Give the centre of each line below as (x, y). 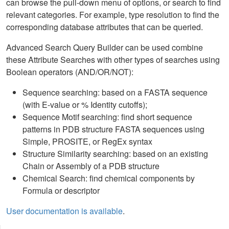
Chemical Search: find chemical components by (109, 178)
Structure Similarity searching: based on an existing (115, 154)
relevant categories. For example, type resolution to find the (113, 15)
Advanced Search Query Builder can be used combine (105, 48)
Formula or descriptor (61, 191)
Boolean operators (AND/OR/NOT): (70, 72)
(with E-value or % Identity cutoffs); (85, 105)
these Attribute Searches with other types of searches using (113, 60)
